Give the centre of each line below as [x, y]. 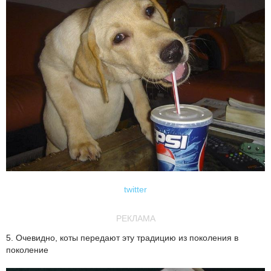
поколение [27, 250]
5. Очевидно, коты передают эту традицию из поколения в [122, 237]
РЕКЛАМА [135, 218]
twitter [135, 189]
